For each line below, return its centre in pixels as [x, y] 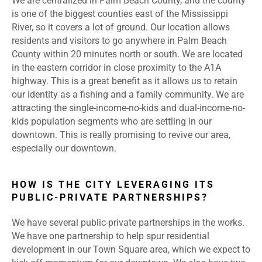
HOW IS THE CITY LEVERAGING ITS [113, 185]
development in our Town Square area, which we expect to [131, 250]
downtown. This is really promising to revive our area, [121, 135]
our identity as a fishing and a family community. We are [128, 95]
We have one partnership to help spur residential [111, 236]
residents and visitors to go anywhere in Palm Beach [119, 41]
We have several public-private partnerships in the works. [128, 223]
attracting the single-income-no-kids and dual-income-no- [128, 108]
